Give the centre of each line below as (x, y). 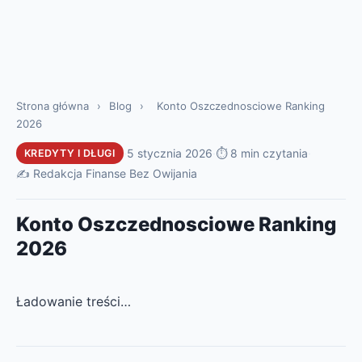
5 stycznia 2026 (169, 153)
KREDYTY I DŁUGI (70, 153)
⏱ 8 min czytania (261, 153)
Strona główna (53, 106)
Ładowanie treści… (74, 301)
